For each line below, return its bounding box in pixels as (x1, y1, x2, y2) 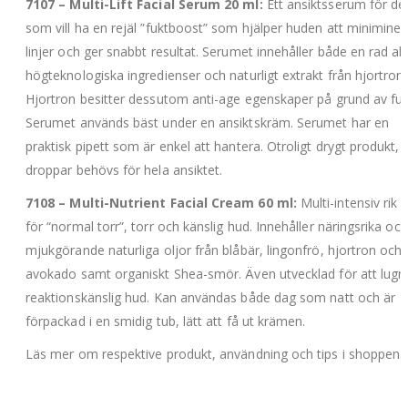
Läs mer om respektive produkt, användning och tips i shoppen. (25, 344, 403, 362)
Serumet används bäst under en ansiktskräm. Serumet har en (25, 113, 389, 131)
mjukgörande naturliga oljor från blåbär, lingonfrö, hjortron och (25, 240, 403, 259)
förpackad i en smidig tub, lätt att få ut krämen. (25, 311, 306, 330)
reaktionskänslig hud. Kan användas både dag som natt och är (25, 288, 396, 306)
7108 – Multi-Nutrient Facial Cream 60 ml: (25, 193, 301, 211)
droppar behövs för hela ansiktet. (25, 160, 223, 178)
